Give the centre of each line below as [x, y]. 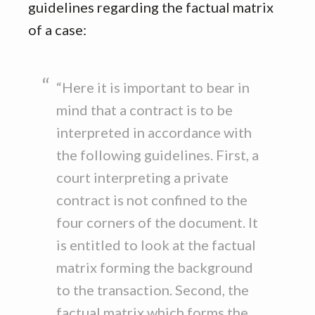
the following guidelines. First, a [157, 154]
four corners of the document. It [157, 222]
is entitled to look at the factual [156, 244]
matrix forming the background [155, 267]
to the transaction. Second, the [153, 289]
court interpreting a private [142, 177]
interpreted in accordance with [154, 132]
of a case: [57, 29]
